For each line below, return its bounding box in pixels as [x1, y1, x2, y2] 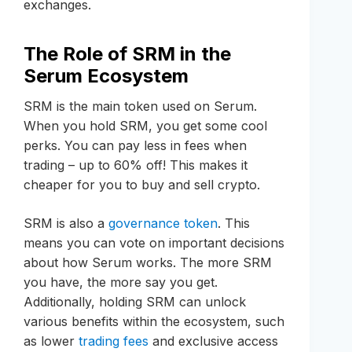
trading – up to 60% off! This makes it [24, 156, 247, 173]
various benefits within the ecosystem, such [24, 313, 284, 329]
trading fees [79, 332, 148, 349]
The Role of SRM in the [24, 42, 231, 65]
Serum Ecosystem [24, 64, 189, 87]
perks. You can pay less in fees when [24, 137, 247, 153]
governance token [108, 214, 218, 231]
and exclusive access [148, 332, 278, 349]
